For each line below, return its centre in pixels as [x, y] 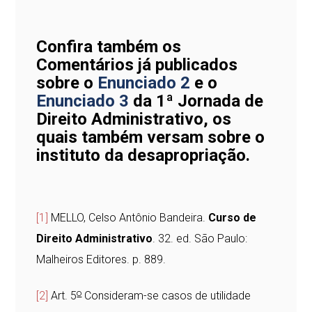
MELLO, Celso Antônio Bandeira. [130, 218]
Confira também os [109, 47]
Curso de [233, 218]
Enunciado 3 [83, 101]
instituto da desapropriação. [143, 156]
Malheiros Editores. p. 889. [101, 260]
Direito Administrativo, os [134, 119]
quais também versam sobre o [151, 138]
